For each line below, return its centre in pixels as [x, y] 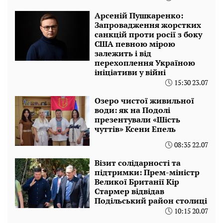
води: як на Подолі [132, 110]
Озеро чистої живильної [144, 100]
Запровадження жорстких [148, 25]
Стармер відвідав [129, 191]
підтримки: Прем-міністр [147, 172]
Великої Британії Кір [137, 181]
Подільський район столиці [151, 200]
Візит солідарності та [138, 163]
